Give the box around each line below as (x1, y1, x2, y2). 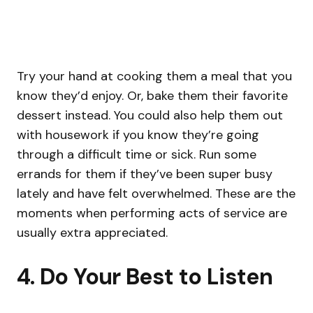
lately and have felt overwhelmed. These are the (17, 185, 296, 203)
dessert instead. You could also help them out (17, 107, 283, 124)
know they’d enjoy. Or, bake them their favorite (17, 87, 288, 105)
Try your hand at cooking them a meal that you (17, 68, 292, 85)
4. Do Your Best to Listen (17, 262, 272, 292)
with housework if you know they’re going (17, 126, 259, 144)
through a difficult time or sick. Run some (17, 146, 256, 163)
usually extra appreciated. (17, 224, 168, 242)
